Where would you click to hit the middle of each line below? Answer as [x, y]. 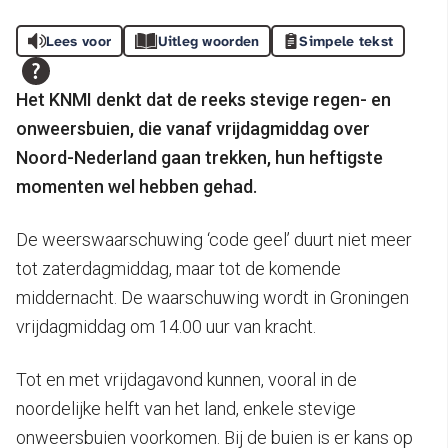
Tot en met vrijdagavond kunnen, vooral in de [186, 379]
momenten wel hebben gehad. [136, 186]
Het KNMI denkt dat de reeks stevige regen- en [203, 99]
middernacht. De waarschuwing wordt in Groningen [212, 297]
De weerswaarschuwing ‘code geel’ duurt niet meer [214, 239]
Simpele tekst [346, 40]
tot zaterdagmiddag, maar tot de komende [178, 268]
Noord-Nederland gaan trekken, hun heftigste [199, 157]
